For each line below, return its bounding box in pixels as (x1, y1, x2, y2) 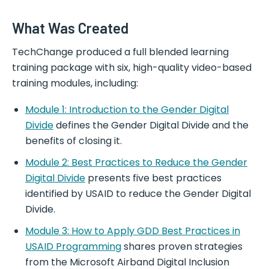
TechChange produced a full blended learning (12, 45, 229, 59)
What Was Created (12, 19, 128, 37)
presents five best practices (85, 171, 222, 186)
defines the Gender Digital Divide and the (53, 118, 249, 133)
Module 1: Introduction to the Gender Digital (25, 103, 229, 117)
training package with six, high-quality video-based (12, 61, 252, 75)
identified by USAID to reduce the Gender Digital (25, 187, 251, 201)
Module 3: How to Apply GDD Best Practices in (25, 224, 240, 238)
